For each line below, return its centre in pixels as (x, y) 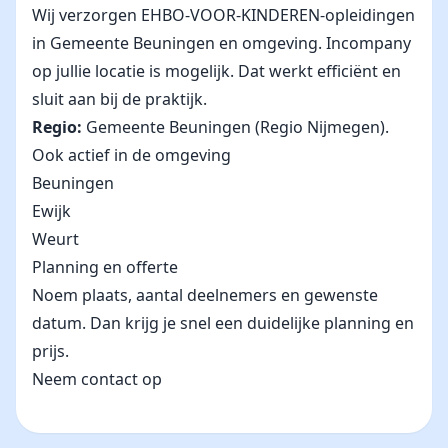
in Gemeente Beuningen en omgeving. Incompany (221, 43)
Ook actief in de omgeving (131, 155)
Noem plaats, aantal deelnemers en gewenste (205, 295)
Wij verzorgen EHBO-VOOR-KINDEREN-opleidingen (223, 15)
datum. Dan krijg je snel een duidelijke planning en (223, 323)
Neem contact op (97, 379)
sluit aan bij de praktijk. (119, 99)
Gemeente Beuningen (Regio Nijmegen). (235, 127)
